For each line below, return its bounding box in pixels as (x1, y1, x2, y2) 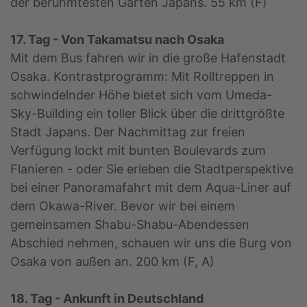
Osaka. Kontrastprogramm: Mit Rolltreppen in (10, 69, 274, 84)
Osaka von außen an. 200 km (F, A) (10, 254, 214, 269)
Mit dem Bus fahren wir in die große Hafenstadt (10, 51, 286, 66)
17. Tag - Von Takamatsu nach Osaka (10, 32, 224, 47)
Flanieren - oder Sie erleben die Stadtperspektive (10, 162, 293, 177)
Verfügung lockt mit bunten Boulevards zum (10, 143, 266, 158)
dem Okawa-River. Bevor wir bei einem (10, 199, 235, 214)
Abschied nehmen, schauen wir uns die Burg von (10, 236, 292, 251)
